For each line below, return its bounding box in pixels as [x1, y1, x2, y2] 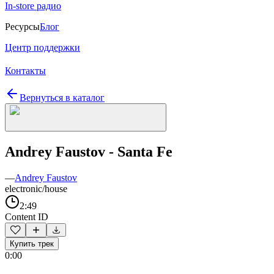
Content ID [5, 211, 48, 222]
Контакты [5, 65, 46, 76]
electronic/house [5, 183, 67, 194]
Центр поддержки [5, 42, 80, 53]
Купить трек [10, 239, 54, 248]
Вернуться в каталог [20, 92, 105, 103]
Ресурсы [5, 21, 40, 32]
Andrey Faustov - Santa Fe [5, 143, 172, 160]
